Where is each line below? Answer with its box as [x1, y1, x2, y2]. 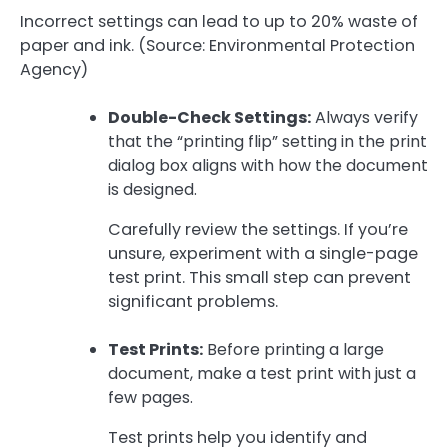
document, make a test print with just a [108, 362, 416, 386]
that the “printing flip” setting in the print [108, 129, 427, 153]
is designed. [108, 177, 197, 201]
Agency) [20, 57, 88, 81]
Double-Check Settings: [108, 105, 311, 129]
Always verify [311, 105, 418, 129]
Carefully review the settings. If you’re [108, 217, 408, 241]
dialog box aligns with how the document [108, 153, 428, 177]
